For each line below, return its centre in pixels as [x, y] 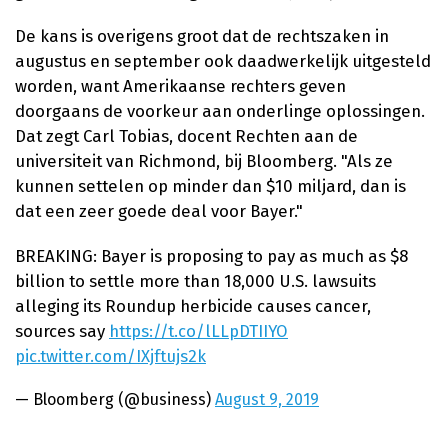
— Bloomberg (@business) [115, 400]
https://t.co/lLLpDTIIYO [198, 330]
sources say [62, 330]
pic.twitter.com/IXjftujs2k [110, 355]
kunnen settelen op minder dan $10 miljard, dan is [210, 185]
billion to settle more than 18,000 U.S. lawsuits [195, 280]
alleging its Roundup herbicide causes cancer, [193, 305]
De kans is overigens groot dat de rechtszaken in [202, 35]
